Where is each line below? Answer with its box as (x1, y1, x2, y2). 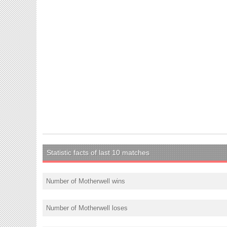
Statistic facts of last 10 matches (47, 148, 149, 157)
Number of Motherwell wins (46, 177, 125, 185)
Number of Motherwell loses (46, 204, 128, 212)
